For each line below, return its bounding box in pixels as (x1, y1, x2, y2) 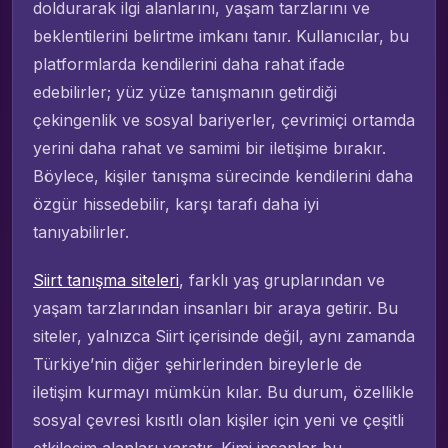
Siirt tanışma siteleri (33, 270, 179, 291)
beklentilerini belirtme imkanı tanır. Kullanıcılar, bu (33, 26, 409, 47)
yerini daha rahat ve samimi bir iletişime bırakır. (33, 138, 386, 159)
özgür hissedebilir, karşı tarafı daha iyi (33, 194, 319, 215)
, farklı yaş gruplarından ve (179, 270, 385, 291)
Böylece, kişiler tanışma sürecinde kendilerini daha (33, 166, 413, 187)
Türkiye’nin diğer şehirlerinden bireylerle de (33, 354, 362, 375)
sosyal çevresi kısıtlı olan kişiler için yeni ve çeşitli (33, 410, 404, 431)
